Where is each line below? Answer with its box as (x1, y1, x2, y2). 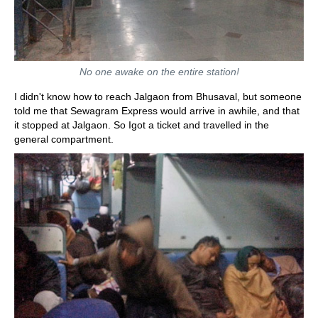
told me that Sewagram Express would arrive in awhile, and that (14, 104, 300, 116)
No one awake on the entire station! (79, 65, 239, 77)
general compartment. (14, 133, 114, 145)
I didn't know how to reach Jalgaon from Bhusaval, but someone (14, 90, 302, 102)
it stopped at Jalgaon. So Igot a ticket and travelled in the (14, 119, 269, 131)
